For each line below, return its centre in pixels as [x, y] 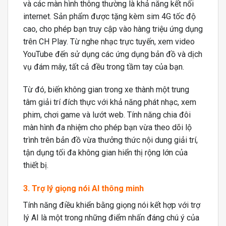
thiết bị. [36, 165]
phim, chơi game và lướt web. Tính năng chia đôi [107, 115]
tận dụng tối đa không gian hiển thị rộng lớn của [105, 153]
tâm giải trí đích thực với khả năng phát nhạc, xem [110, 102]
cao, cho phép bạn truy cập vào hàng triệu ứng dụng [113, 29]
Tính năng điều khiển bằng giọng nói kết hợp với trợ [112, 205]
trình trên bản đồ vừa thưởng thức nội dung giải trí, [110, 140]
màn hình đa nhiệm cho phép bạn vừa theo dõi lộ [107, 128]
